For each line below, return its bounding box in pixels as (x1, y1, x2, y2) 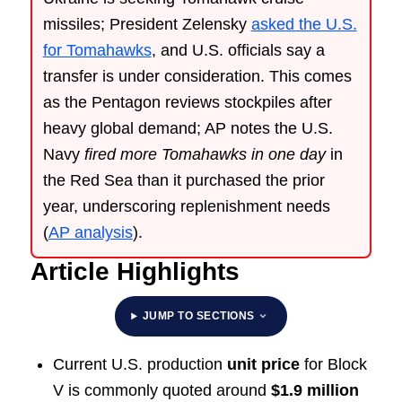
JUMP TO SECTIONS (142, 309, 255, 322)
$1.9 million (270, 380, 359, 399)
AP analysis (48, 223, 133, 241)
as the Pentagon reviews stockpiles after (42, 92, 332, 111)
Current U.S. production (52, 354, 227, 373)
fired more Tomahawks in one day (83, 144, 326, 163)
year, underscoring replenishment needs (42, 197, 330, 215)
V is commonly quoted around (52, 380, 271, 399)
